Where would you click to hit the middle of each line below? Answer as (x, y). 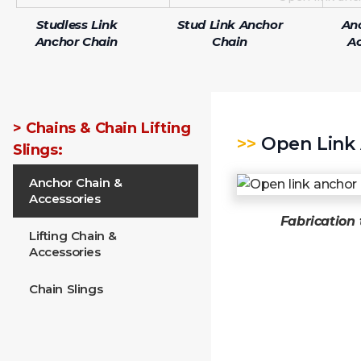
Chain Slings (66, 289)
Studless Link (77, 25)
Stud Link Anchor (230, 25)
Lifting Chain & (73, 236)
